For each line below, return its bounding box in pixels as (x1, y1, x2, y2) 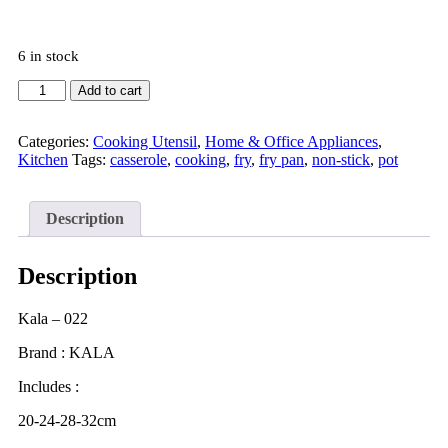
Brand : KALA (18, 343, 115, 361)
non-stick (312, 151, 370, 169)
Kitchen (18, 151, 68, 169)
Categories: (18, 133, 93, 151)
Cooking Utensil (93, 133, 197, 151)
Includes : (18, 377, 79, 395)
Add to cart (78, 83, 143, 99)
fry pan (259, 151, 304, 169)
